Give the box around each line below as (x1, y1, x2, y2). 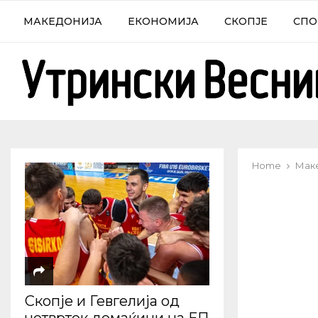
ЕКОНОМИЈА (128, 15, 199, 28)
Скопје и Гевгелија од (25, 292, 180, 310)
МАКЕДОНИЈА (23, 15, 102, 28)
